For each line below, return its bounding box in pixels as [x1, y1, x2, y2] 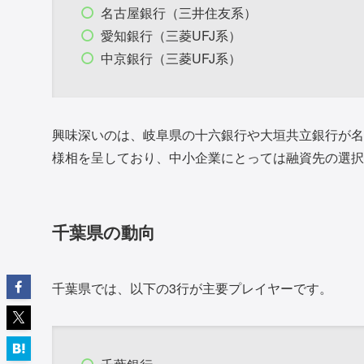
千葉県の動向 [52, 219, 155, 244]
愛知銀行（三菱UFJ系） [101, 26, 241, 45]
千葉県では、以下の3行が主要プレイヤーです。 [52, 279, 332, 298]
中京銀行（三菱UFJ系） [101, 49, 241, 68]
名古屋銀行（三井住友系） [101, 3, 257, 23]
